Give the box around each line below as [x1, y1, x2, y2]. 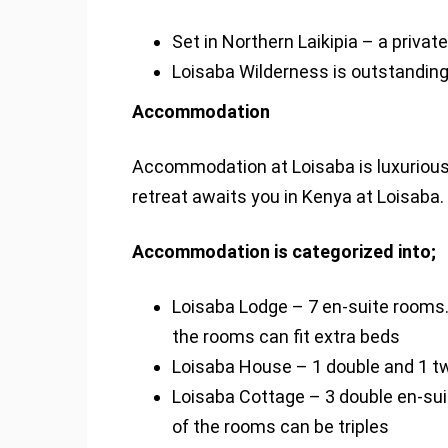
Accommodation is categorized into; [132, 241, 436, 262]
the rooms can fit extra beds [172, 326, 400, 347]
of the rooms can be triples [172, 416, 389, 437]
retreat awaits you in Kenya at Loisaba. [132, 186, 444, 207]
